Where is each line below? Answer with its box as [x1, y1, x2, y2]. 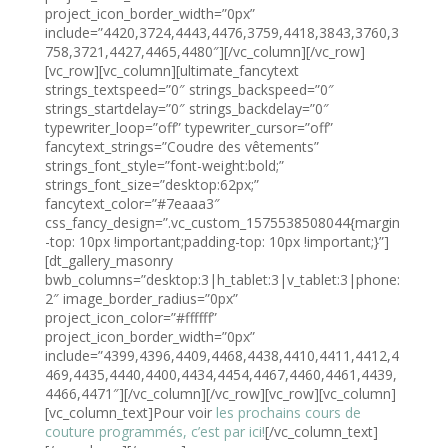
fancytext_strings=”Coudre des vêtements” [44, 136, 319, 156]
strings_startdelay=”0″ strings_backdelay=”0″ [44, 98, 329, 118]
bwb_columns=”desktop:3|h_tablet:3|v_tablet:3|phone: [44, 269, 400, 289]
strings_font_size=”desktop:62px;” [44, 174, 259, 194]
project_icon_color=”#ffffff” [44, 307, 217, 327]
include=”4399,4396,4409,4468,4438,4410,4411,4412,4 [44, 345, 399, 365]
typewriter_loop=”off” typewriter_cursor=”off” [44, 117, 333, 137]
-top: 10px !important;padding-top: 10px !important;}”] [44, 231, 389, 251]
